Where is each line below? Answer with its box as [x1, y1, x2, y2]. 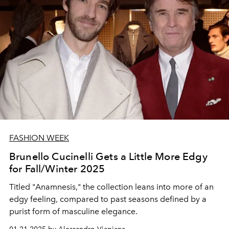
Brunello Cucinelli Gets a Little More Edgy [9, 150, 208, 163]
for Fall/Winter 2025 [9, 162, 105, 175]
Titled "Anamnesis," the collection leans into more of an [9, 181, 214, 192]
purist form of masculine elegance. [9, 206, 138, 216]
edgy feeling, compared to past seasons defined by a [9, 194, 207, 204]
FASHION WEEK [9, 132, 69, 143]
